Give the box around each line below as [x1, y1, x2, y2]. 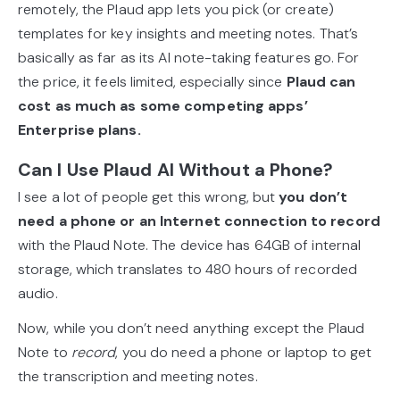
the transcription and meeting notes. [18, 367, 262, 386]
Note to [18, 343, 71, 362]
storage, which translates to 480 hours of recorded [18, 260, 358, 279]
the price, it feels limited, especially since [18, 72, 287, 91]
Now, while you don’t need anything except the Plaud [18, 319, 365, 337]
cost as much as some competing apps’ [18, 96, 308, 115]
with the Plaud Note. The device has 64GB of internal [18, 236, 362, 254]
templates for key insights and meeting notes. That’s [18, 24, 359, 43]
